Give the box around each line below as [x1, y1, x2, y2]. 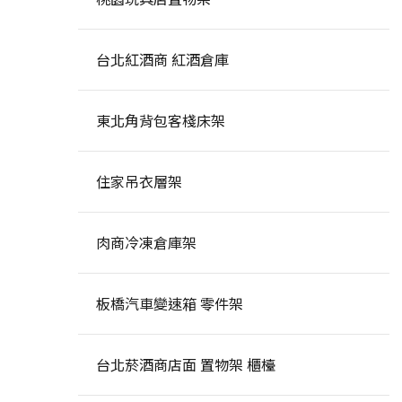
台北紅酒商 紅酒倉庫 [95, 48, 229, 70]
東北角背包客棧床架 [95, 109, 225, 131]
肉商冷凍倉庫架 [95, 232, 197, 253]
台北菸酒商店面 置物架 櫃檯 [95, 354, 275, 375]
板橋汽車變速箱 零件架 [95, 293, 243, 314]
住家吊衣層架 [95, 170, 182, 192]
